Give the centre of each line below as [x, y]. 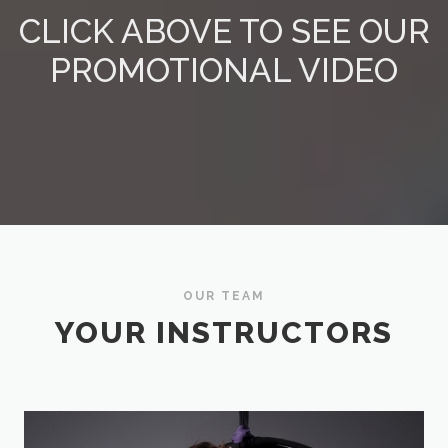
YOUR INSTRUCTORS [224, 332]
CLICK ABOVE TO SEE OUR [224, 31]
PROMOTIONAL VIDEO [224, 70]
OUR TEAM [224, 296]
